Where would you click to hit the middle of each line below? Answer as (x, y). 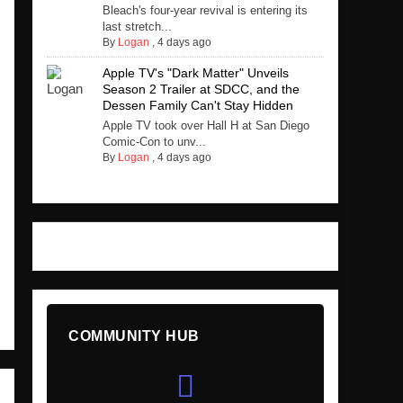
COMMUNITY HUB (134, 336)
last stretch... (137, 27)
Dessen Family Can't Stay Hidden (197, 106)
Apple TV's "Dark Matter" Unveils (195, 73)
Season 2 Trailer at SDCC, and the (201, 90)
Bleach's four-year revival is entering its (205, 11)
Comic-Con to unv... (154, 142)
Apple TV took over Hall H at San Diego (206, 126)
